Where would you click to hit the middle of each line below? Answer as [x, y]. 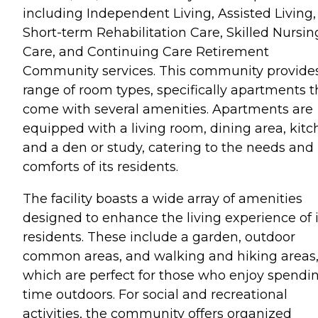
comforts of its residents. [100, 166]
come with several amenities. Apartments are [168, 109]
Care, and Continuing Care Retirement [146, 51]
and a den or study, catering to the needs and [168, 147]
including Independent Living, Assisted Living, [169, 13]
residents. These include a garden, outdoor [159, 237]
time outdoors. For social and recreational [155, 294]
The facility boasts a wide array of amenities [163, 198]
